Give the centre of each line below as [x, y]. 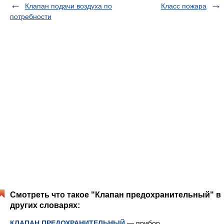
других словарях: [45, 205]
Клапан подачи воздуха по [68, 6]
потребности [31, 16]
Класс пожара [184, 6]
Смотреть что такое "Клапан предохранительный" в [115, 195]
